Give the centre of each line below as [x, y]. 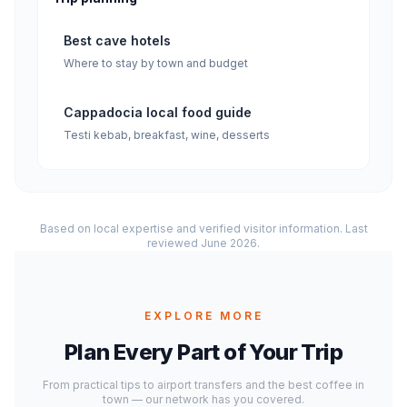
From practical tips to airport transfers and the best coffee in [203, 385]
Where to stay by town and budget [156, 63]
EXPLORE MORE [203, 316]
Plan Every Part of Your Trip [203, 352]
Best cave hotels [117, 40]
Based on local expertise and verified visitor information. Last [203, 228]
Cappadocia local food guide [158, 112]
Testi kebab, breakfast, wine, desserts [167, 135]
